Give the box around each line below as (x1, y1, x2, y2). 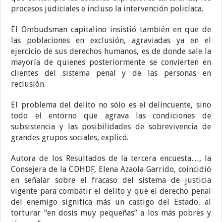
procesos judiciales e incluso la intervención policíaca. (11, 4, 204, 14)
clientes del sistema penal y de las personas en (11, 68, 211, 78)
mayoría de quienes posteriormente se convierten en (11, 57, 211, 67)
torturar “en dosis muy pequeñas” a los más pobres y (11, 208, 211, 218)
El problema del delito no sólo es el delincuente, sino (11, 100, 211, 110)
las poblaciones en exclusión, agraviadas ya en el (11, 36, 211, 46)
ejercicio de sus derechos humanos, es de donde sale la (11, 47, 211, 56)
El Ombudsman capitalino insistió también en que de (11, 25, 211, 35)
